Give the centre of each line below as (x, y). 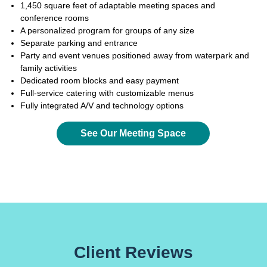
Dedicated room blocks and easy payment (100, 80)
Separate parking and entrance (79, 43)
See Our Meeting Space (133, 133)
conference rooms (56, 18)
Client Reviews (133, 252)
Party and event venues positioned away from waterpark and (135, 55)
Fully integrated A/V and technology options (102, 105)
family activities (49, 68)
